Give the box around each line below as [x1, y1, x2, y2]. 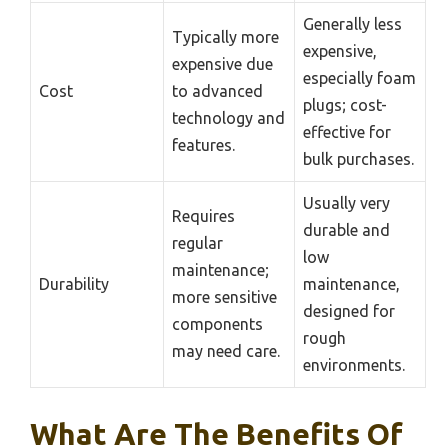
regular [172, 233, 223, 252]
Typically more [172, 27, 279, 46]
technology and [172, 108, 285, 127]
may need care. [172, 341, 280, 360]
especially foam [303, 68, 416, 87]
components [172, 314, 263, 333]
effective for [303, 122, 391, 141]
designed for [303, 301, 395, 320]
